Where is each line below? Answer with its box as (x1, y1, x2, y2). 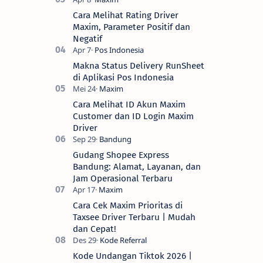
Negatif (73, 33, 102, 44)
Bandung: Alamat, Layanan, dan (73, 161, 201, 172)
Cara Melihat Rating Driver (73, 9, 178, 21)
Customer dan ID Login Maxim (73, 110, 194, 122)
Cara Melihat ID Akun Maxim (73, 99, 186, 110)
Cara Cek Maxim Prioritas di (73, 200, 183, 211)
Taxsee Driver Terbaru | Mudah (73, 211, 195, 222)
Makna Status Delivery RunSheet (73, 60, 204, 71)
